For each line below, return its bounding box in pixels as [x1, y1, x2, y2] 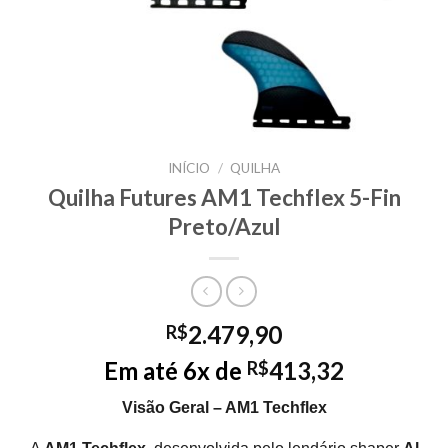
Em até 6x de [104, 356, 247, 386]
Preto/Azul [167, 212, 281, 240]
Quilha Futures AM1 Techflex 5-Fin [47, 183, 401, 211]
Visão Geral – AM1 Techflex [121, 399, 327, 417]
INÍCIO [168, 160, 211, 176]
